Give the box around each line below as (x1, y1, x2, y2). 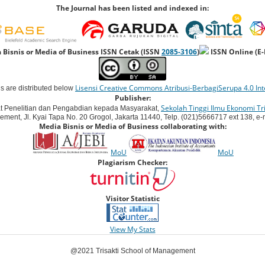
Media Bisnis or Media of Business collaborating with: (38, 121, 227, 132)
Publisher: (114, 93, 151, 104)
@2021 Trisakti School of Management (70, 247, 195, 256)
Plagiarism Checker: (98, 157, 167, 168)
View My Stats (109, 224, 156, 235)
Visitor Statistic (105, 193, 160, 204)
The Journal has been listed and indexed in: (56, 3, 209, 14)
